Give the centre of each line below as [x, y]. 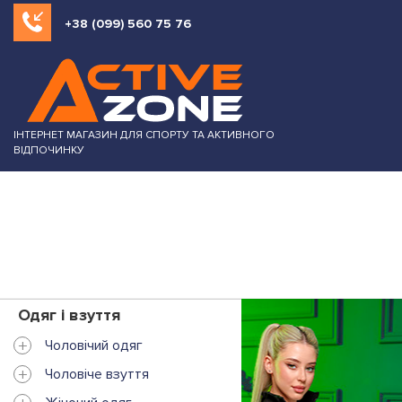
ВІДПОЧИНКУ [49, 150]
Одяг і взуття [69, 315]
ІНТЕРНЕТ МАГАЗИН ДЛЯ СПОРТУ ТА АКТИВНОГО [144, 135]
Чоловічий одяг [94, 345]
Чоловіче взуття [97, 374]
